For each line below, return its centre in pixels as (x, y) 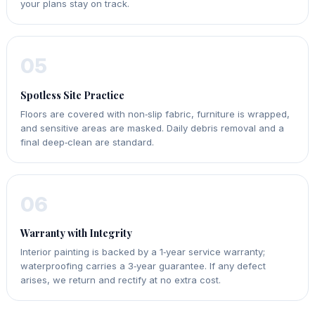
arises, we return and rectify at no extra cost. (121, 280)
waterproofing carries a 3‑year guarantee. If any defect (143, 266)
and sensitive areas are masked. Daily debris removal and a (153, 128)
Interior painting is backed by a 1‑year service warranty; (143, 252)
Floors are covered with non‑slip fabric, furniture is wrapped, (155, 114)
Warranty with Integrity (77, 233)
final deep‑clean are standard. (88, 142)
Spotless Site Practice (73, 95)
